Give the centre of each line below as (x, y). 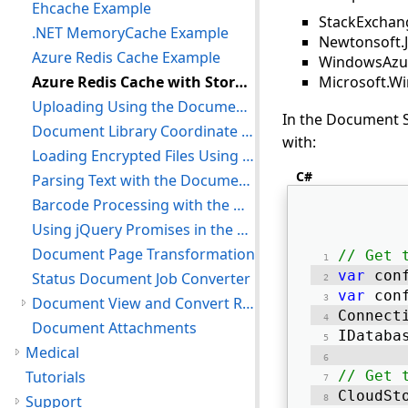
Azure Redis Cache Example (126, 57)
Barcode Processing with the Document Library (239, 205)
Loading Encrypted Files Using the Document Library (248, 156)
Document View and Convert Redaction (248, 303)
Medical (52, 352)
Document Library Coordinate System (247, 131)
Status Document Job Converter (141, 279)
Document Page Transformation (143, 254)
